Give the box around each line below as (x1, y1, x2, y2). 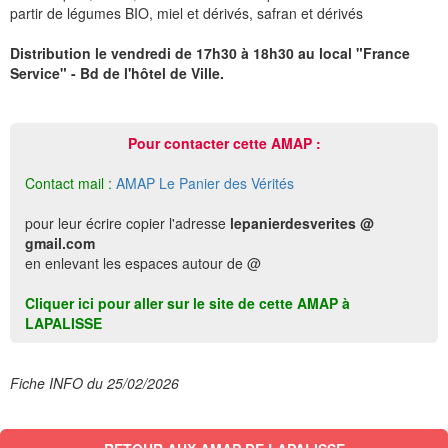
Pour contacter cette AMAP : (127, 133, 321, 153)
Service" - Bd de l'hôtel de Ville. (10, 63, 224, 83)
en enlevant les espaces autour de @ (25, 253, 261, 273)
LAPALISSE (25, 313, 102, 333)
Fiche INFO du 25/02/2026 (10, 373, 179, 393)
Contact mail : (25, 173, 112, 193)
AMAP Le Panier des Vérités (116, 173, 294, 193)
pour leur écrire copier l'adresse (25, 213, 230, 233)
